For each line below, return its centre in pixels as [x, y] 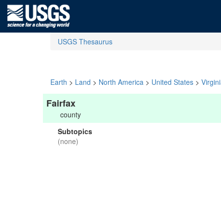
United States [172, 82]
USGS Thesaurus [85, 41]
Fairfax [61, 103]
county [71, 114]
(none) [68, 141]
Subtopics [75, 131]
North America [121, 82]
